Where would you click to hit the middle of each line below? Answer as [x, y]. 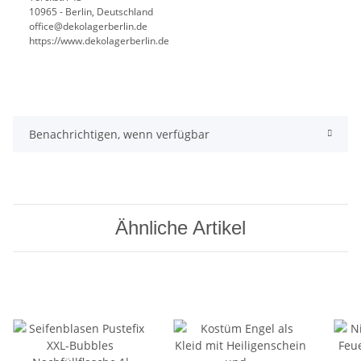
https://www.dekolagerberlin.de [99, 40]
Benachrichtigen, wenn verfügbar [119, 134]
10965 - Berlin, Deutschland [91, 11]
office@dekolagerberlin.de [88, 26]
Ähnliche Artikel [180, 227]
